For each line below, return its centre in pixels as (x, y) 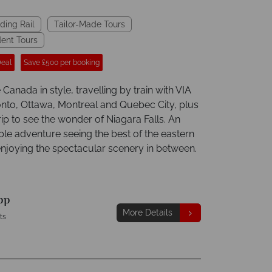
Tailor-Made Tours (90, 24)
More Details (147, 212)
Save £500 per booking (62, 63)
